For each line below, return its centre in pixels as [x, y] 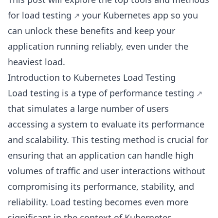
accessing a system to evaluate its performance [106, 124]
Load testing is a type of [59, 93]
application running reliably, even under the [98, 46]
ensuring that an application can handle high [101, 155]
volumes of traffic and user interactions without [107, 171]
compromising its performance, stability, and [101, 186]
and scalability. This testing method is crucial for [108, 140]
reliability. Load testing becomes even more [98, 202]
